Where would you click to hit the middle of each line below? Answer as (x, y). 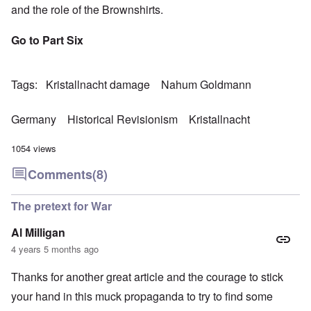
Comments (60, 175)
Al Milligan (38, 233)
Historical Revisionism (123, 119)
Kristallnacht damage (98, 85)
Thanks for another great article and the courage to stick (147, 277)
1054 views (34, 149)
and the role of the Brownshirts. (87, 10)
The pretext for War (61, 206)
